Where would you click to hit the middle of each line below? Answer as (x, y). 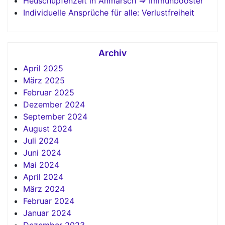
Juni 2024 (42, 152)
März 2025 (44, 80)
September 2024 (55, 116)
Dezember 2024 (54, 104)
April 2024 (43, 177)
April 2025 (43, 68)
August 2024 (48, 128)
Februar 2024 (49, 201)
